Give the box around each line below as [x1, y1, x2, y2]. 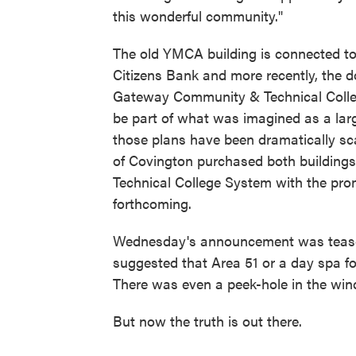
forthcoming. [113, 193, 192, 214]
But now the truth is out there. [113, 311, 302, 331]
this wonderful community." [113, 6, 283, 26]
